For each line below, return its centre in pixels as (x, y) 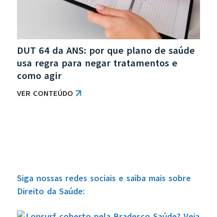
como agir (39, 76)
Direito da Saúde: (51, 191)
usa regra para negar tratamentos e (97, 63)
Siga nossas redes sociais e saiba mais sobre (104, 178)
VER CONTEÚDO (45, 93)
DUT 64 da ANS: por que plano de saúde (106, 50)
